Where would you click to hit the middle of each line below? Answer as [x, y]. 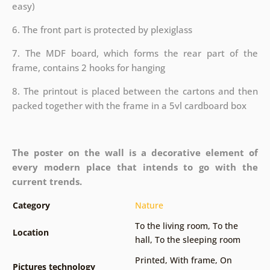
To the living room [171, 225]
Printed [150, 260]
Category [31, 205]
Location [30, 232]
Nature [149, 205]
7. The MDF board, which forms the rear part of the [135, 53]
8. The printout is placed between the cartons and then [135, 91]
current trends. [47, 181]
